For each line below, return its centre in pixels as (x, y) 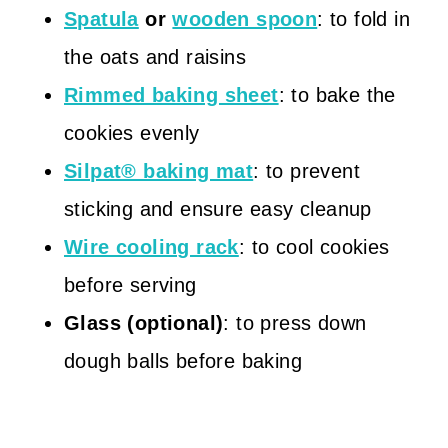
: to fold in (364, 19)
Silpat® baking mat (159, 171)
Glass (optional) (144, 323)
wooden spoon (245, 19)
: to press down (295, 323)
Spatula (101, 19)
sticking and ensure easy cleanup (218, 209)
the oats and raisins (155, 57)
